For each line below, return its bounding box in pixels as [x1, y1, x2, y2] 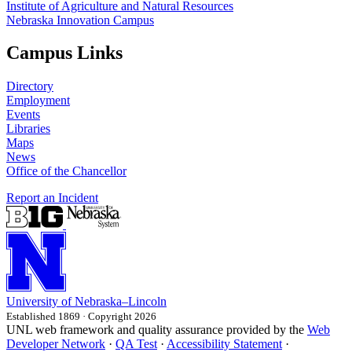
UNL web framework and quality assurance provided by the [6, 323, 307, 337]
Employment [6, 93, 70, 108]
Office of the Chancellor [6, 164, 126, 178]
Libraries [6, 122, 50, 136]
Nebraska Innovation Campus [6, 13, 154, 27]
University [6, 295, 58, 309]
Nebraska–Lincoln [75, 295, 167, 309]
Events [6, 108, 40, 122]
